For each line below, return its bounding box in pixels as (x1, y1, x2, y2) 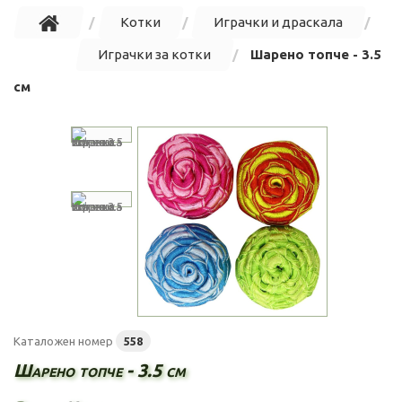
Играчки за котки (98, 47, 211, 62)
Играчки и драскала (214, 14, 343, 30)
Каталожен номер (13, 335, 113, 347)
